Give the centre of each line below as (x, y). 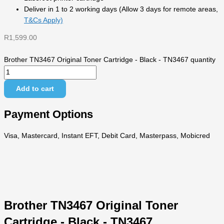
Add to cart (35, 89)
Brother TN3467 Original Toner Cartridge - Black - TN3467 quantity (110, 60)
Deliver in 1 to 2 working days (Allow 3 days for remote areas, (121, 9)
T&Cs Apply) (43, 20)
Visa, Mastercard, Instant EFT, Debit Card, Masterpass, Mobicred (107, 136)
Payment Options (48, 114)
